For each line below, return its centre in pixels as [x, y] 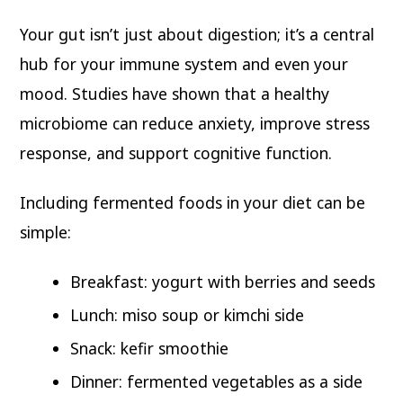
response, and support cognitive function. [176, 153]
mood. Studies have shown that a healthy [175, 94]
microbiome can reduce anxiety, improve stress [195, 124]
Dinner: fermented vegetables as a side [217, 381]
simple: [46, 233]
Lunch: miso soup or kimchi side [188, 314]
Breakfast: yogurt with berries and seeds [223, 281]
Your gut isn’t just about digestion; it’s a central [197, 35]
